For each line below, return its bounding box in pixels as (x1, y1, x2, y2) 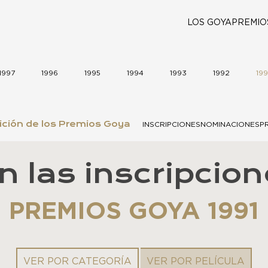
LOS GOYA (187, 19, 232, 27)
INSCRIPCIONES (142, 121, 200, 129)
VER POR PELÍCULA (147, 257, 245, 267)
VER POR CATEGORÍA (23, 257, 132, 267)
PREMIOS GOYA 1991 (9, 200, 259, 224)
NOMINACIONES (200, 121, 260, 129)
